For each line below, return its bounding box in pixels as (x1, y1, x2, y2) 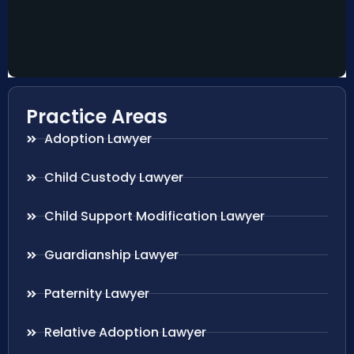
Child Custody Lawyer (43, 168, 183, 186)
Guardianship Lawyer (43, 245, 179, 264)
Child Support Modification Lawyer (43, 206, 265, 225)
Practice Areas (26, 103, 168, 130)
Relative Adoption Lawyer (43, 322, 206, 341)
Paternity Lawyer (43, 284, 149, 303)
